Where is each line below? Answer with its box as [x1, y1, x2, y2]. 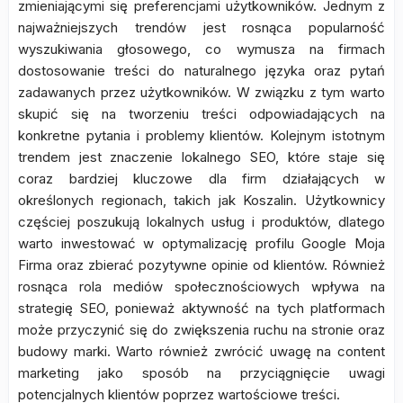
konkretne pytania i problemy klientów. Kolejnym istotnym [18, 127, 385, 144]
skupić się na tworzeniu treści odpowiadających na [18, 105, 385, 122]
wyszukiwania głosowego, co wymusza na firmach [18, 40, 385, 58]
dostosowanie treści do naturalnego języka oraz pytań [18, 62, 385, 79]
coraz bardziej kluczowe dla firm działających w [18, 170, 385, 187]
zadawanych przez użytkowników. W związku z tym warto [18, 84, 385, 101]
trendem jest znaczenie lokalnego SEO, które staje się [18, 148, 385, 166]
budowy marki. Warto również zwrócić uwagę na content [18, 343, 385, 360]
